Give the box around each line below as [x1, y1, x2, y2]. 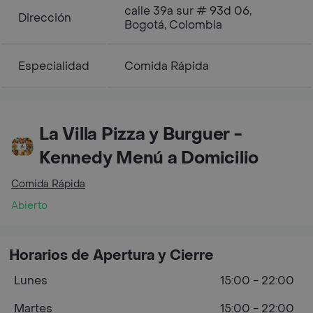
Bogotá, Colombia [124, 17, 222, 32]
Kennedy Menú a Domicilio [39, 147, 259, 169]
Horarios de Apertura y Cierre [9, 246, 214, 265]
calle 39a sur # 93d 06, [124, 3, 252, 18]
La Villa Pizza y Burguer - [39, 123, 242, 145]
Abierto [11, 198, 48, 212]
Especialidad [18, 58, 89, 73]
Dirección [18, 10, 71, 25]
